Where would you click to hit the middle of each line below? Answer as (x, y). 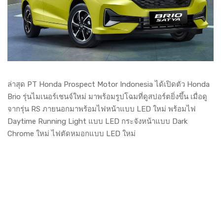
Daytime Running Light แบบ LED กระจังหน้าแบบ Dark (97, 122)
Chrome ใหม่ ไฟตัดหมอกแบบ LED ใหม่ (73, 134)
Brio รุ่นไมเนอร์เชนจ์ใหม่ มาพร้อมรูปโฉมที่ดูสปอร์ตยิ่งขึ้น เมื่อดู (107, 97)
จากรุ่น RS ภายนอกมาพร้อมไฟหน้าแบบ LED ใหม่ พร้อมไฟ (102, 109)
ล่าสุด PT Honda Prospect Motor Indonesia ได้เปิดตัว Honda (109, 85)
